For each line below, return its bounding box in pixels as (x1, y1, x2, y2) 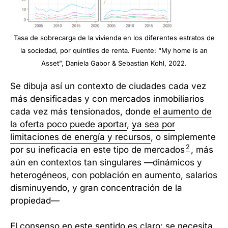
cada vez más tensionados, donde (10, 106, 153, 117)
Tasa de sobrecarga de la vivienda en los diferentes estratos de (13, 33, 215, 42)
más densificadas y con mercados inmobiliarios (10, 93, 204, 104)
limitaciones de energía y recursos (10, 131, 151, 142)
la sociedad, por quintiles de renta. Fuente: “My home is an (20, 46, 208, 54)
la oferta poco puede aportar (10, 119, 127, 129)
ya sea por (132, 119, 175, 129)
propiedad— (10, 195, 60, 206)
